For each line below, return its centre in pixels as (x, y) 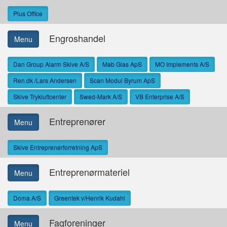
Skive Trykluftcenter (40, 97)
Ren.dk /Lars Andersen (45, 80)
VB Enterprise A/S (160, 97)
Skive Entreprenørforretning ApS (58, 147)
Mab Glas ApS (122, 64)
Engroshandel (72, 38)
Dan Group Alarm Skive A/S (51, 64)
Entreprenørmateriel (84, 172)
